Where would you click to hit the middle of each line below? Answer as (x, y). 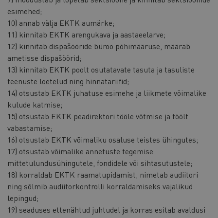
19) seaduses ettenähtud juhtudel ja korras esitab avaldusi (106, 209)
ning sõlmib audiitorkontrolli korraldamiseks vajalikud (100, 186)
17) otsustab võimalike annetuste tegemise (80, 151)
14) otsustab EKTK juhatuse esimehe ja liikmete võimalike (107, 92)
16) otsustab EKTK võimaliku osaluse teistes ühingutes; (103, 139)
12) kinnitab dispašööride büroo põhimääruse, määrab (99, 46)
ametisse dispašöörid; (44, 57)
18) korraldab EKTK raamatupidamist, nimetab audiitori (103, 174)
